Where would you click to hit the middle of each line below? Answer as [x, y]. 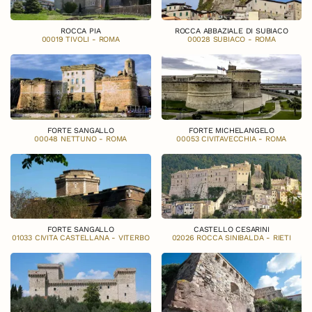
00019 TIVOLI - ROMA [80, 40]
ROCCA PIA [81, 31]
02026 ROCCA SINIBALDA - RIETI [231, 238]
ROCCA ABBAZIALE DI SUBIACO [231, 31]
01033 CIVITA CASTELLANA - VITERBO [81, 238]
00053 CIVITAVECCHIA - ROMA [232, 139]
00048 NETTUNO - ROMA [81, 139]
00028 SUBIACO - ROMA [231, 40]
